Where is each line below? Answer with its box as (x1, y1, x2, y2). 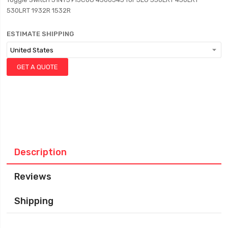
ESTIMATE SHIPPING (7, 30, 74, 38)
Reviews (14, 171, 52, 182)
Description (14, 147, 67, 158)
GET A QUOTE (17, 63, 59, 71)
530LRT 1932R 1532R (7, 7, 71, 15)
